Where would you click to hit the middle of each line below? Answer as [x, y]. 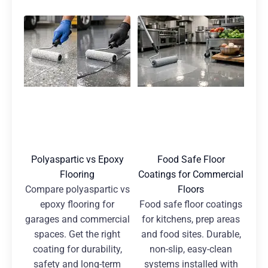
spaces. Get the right [77, 234]
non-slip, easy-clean [191, 249]
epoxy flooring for [77, 205]
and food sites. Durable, [191, 234]
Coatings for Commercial [191, 175]
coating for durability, [77, 249]
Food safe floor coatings [191, 205]
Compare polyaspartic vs [77, 190]
